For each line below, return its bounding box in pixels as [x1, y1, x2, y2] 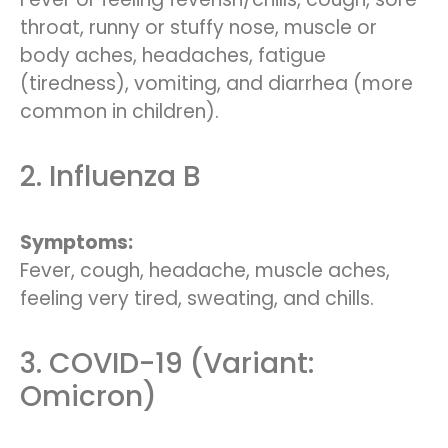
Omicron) [20, 377, 157, 417]
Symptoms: [20, 228, 133, 256]
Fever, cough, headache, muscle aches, [20, 256, 390, 284]
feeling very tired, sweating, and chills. [20, 284, 374, 312]
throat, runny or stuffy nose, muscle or [20, 13, 377, 41]
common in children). [20, 97, 219, 125]
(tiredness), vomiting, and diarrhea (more [20, 69, 413, 97]
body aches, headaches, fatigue [20, 41, 326, 69]
